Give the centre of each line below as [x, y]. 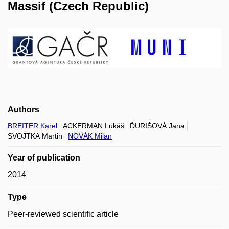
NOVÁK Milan [90, 136]
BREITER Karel [32, 125]
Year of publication [44, 157]
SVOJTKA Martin [35, 136]
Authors [24, 109]
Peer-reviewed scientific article [63, 214]
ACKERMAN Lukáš [94, 125]
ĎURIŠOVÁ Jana [157, 125]
